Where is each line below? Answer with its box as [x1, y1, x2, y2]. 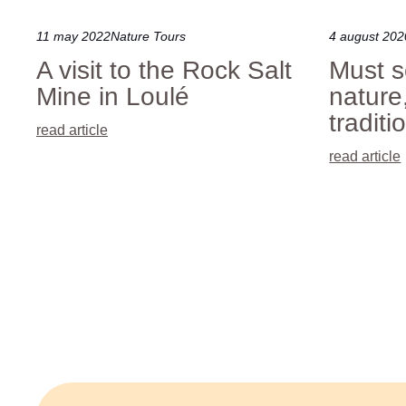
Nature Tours [111, 29, 186, 44]
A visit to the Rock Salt [36, 56, 292, 85]
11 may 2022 [36, 29, 111, 44]
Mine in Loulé [36, 82, 189, 111]
